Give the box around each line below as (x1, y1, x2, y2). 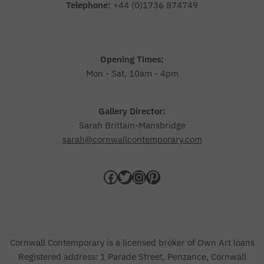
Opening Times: (100, 54, 164, 65)
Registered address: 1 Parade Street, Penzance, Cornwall (18, 251, 246, 262)
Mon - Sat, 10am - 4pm (85, 68, 179, 79)
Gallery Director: (98, 105, 166, 117)
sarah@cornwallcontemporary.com (62, 134, 202, 145)
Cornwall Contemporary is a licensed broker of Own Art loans (9, 237, 255, 248)
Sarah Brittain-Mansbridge (78, 120, 186, 131)
